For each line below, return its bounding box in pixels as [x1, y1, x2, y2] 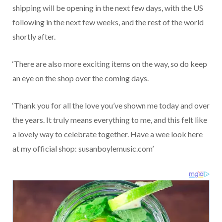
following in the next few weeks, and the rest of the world [12, 17, 204, 27]
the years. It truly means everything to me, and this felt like [12, 115, 207, 125]
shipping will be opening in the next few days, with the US [12, 3, 203, 13]
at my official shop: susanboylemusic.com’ [12, 144, 154, 154]
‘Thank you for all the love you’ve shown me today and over [12, 101, 210, 111]
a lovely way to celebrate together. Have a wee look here [12, 129, 203, 139]
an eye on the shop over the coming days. [12, 73, 149, 83]
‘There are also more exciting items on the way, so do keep [12, 59, 207, 69]
